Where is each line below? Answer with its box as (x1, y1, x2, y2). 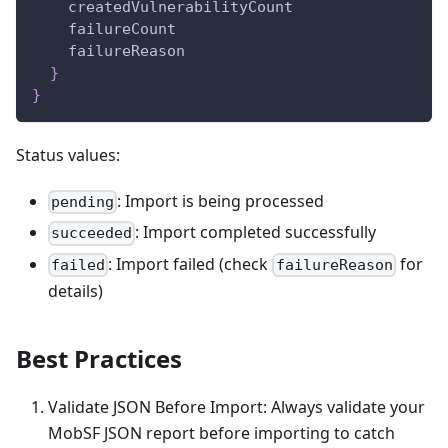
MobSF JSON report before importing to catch (48, 421, 395, 444)
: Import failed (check (108, 252, 273, 275)
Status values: (16, 144, 120, 167)
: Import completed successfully (135, 221, 377, 244)
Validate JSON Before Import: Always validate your (48, 395, 425, 418)
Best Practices (16, 341, 182, 375)
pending (51, 193, 115, 212)
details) (48, 279, 103, 302)
